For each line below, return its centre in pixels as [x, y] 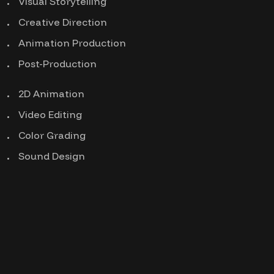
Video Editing [50, 114]
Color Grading [52, 135]
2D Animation [51, 94]
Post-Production [57, 64]
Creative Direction [63, 22]
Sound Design [52, 156]
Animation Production [72, 43]
